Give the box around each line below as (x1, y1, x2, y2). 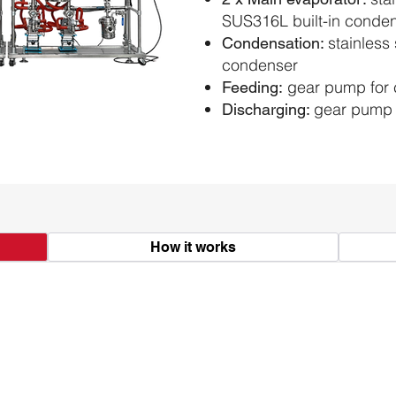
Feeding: (222, 78, 283, 96)
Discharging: (222, 100, 314, 118)
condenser (222, 55, 298, 75)
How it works (150, 239, 236, 255)
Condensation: (222, 34, 328, 52)
